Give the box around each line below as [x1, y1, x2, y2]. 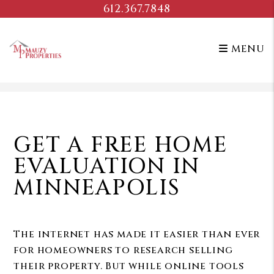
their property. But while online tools [13, 259, 244, 273]
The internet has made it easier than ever [13, 228, 261, 241]
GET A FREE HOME [13, 131, 228, 160]
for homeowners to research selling [13, 243, 233, 257]
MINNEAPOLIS [13, 174, 180, 202]
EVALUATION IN [13, 152, 201, 181]
